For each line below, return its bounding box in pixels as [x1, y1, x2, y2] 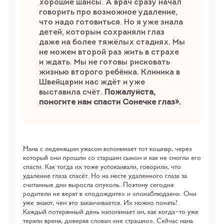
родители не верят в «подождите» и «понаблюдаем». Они [23, 189, 196, 197]
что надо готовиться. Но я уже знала [39, 18, 183, 26]
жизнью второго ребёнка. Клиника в [39, 68, 180, 76]
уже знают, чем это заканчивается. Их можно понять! [23, 198, 177, 206]
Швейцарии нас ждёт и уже [39, 78, 145, 86]
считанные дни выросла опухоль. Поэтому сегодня [23, 180, 173, 188]
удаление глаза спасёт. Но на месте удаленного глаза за [23, 171, 187, 179]
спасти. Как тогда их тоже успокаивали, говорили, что [23, 162, 181, 170]
